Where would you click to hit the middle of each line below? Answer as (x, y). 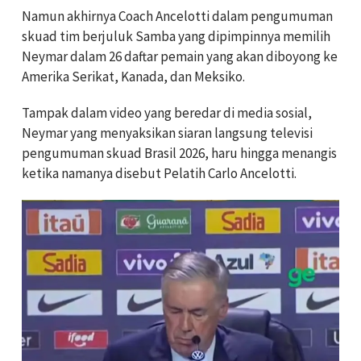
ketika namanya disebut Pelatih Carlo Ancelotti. (159, 173)
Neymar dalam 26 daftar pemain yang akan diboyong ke (180, 56)
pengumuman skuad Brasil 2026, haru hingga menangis (179, 153)
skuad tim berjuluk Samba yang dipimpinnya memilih (176, 36)
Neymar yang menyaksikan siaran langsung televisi (167, 133)
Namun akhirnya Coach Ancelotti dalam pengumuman (177, 16)
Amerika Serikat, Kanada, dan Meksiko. (133, 76)
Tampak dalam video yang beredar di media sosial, (167, 112)
